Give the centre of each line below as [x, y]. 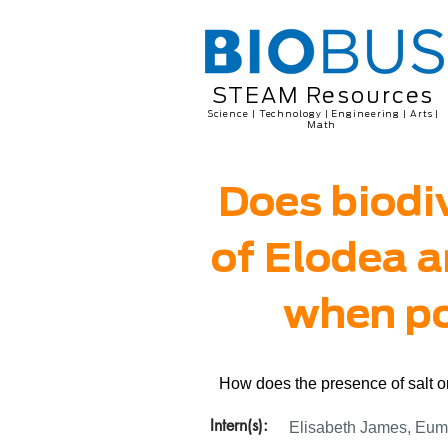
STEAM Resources [323, 95]
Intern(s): [239, 425]
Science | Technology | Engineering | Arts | [323, 113]
